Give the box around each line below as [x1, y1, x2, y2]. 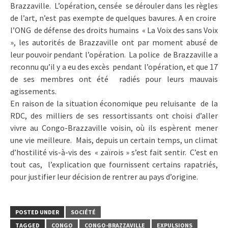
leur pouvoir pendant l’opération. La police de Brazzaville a [10, 49, 218, 60]
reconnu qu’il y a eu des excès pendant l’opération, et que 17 [10, 61, 218, 72]
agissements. [10, 85, 56, 96]
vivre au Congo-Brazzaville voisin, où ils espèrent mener [10, 122, 218, 133]
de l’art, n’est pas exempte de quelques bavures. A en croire [10, 12, 218, 23]
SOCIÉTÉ [71, 208, 96, 216]
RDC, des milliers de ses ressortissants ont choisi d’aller [10, 110, 218, 121]
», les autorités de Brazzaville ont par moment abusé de [10, 37, 218, 47]
